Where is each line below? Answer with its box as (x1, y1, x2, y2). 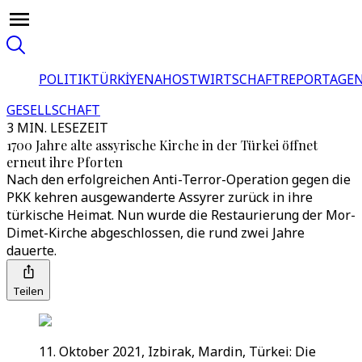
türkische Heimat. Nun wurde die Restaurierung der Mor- (6, 206, 356, 224)
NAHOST (144, 70, 198, 88)
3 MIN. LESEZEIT (6, 119, 108, 137)
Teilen (13, 284, 44, 298)
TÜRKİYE (90, 70, 144, 88)
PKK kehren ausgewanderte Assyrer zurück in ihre (6, 188, 313, 206)
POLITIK (39, 70, 90, 88)
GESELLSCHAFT (6, 101, 100, 119)
